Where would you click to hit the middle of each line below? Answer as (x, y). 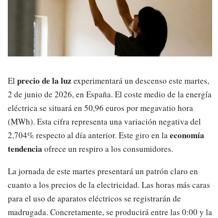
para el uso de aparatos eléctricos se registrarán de (94, 199)
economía (187, 135)
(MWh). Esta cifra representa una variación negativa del (104, 121)
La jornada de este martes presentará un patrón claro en (103, 171)
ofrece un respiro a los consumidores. (108, 148)
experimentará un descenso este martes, (140, 80)
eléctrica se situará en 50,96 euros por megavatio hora (100, 108)
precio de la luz (44, 80)
